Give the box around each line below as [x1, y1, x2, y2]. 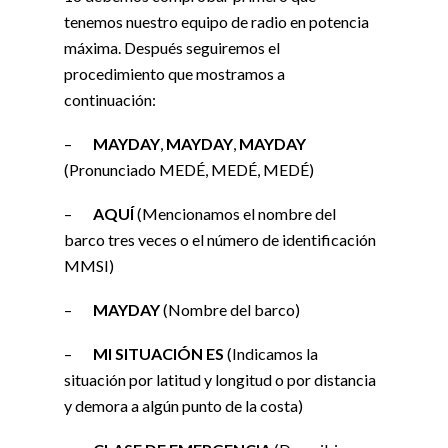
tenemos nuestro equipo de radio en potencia [64, 12, 369, 32]
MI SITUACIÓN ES [93, 344, 227, 364]
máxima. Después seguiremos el [64, 38, 280, 58]
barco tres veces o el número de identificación [64, 230, 376, 250]
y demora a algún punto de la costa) [64, 396, 303, 416]
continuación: [64, 90, 156, 110]
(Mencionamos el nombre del [137, 204, 336, 224]
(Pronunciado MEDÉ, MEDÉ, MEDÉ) [64, 160, 314, 180]
